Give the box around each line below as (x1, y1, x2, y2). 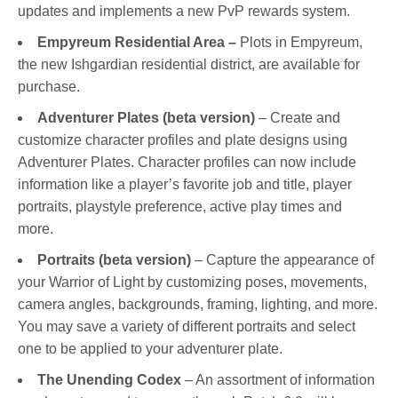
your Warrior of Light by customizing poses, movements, (18, 275, 367, 291)
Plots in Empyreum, (236, 35, 362, 51)
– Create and (259, 110, 340, 126)
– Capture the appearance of (191, 252, 374, 268)
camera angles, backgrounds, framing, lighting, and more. (18, 297, 378, 313)
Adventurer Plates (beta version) (37, 110, 259, 126)
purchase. (18, 79, 80, 95)
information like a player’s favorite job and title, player (18, 177, 352, 193)
